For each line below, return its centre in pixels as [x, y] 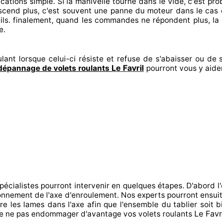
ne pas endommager [41, 214]
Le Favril [128, 68]
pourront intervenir [76, 186]
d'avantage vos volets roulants [137, 214]
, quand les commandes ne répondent [121, 20]
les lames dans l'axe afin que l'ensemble [83, 204]
